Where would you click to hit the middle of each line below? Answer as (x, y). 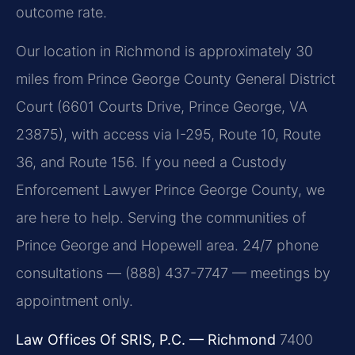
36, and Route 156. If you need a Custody (151, 162)
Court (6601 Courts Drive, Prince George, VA (162, 107)
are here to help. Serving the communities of (161, 218)
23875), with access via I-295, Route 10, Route (168, 135)
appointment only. (74, 301)
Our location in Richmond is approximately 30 (164, 52)
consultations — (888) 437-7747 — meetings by (173, 273)
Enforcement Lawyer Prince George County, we (170, 190)
